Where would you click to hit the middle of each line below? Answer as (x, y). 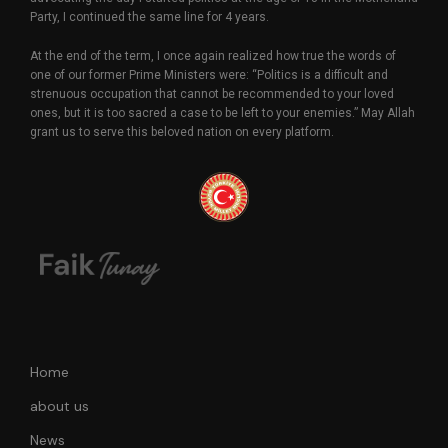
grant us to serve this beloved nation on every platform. (182, 131)
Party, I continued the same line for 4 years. (149, 16)
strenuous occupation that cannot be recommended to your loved (212, 93)
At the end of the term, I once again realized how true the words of (213, 55)
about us (59, 406)
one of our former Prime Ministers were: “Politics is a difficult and (209, 74)
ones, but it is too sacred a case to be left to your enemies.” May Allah (222, 112)
